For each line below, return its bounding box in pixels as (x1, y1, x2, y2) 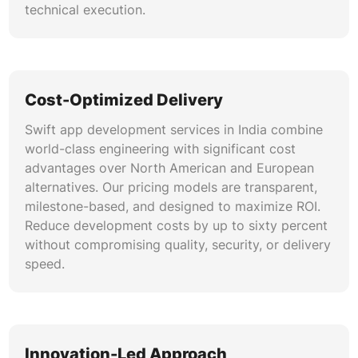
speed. (24, 255, 65, 272)
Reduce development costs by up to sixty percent (24, 217, 328, 233)
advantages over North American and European (24, 159, 314, 176)
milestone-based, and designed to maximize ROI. (24, 197, 320, 214)
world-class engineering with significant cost (24, 140, 296, 157)
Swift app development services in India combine (24, 121, 323, 137)
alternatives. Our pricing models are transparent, (24, 178, 317, 195)
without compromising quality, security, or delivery (24, 236, 331, 253)
